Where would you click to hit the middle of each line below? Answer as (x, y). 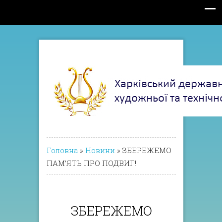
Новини (100, 150)
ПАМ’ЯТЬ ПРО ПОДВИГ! (91, 163)
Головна (62, 150)
